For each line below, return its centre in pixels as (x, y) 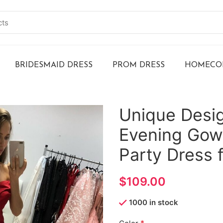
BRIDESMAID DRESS (54, 65)
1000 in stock (154, 202)
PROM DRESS (139, 65)
